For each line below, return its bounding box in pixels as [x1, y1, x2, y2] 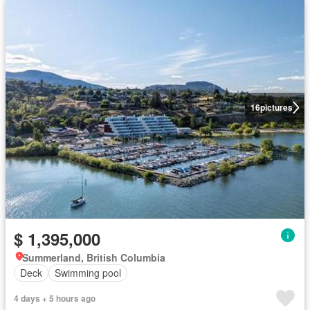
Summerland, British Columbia [22, 250, 165, 264]
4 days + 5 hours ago [14, 291, 95, 304]
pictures [259, 101, 293, 114]
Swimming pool [55, 266, 121, 280]
